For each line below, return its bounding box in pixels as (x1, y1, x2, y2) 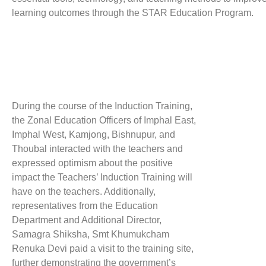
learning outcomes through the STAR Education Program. (12, 8, 254, 18)
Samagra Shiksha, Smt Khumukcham (12, 229, 169, 239)
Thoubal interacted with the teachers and (12, 143, 183, 154)
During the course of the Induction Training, (12, 100, 192, 111)
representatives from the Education (12, 200, 158, 211)
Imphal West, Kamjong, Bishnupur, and (12, 129, 175, 140)
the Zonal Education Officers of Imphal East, (12, 115, 196, 125)
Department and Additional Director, (12, 214, 161, 225)
